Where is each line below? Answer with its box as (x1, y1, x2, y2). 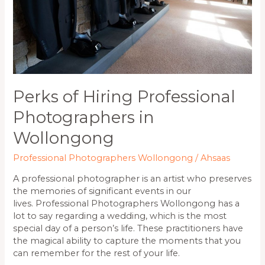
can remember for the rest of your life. (13, 248, 180, 259)
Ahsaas (201, 152, 231, 163)
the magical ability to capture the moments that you (13, 235, 241, 247)
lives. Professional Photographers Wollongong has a (13, 198, 240, 209)
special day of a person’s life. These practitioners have (13, 223, 244, 234)
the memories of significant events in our (13, 186, 192, 197)
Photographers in (13, 108, 155, 128)
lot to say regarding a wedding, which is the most (13, 211, 227, 222)
